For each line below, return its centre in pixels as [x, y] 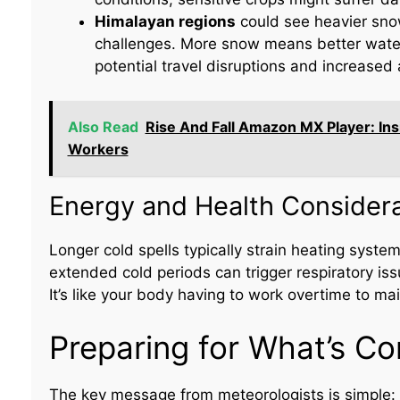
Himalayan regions [165, 22]
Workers [98, 149]
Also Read [103, 126]
